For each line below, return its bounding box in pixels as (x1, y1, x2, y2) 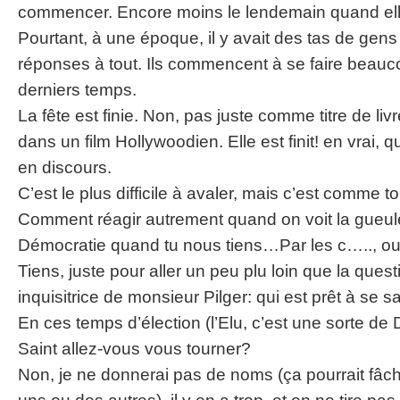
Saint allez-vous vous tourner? (18, 339, 251, 358)
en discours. (18, 158, 112, 177)
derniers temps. (18, 80, 137, 99)
